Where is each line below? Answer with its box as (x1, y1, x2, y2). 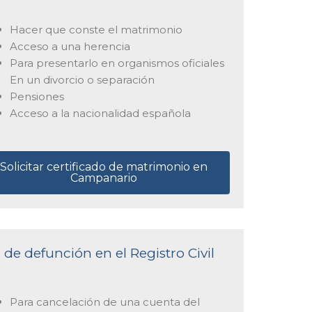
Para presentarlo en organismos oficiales (9, 56, 224, 70)
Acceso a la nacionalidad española (9, 106, 191, 120)
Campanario (70, 171, 138, 185)
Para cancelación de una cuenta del (9, 295, 200, 309)
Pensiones (9, 89, 64, 103)
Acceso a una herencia (9, 39, 130, 53)
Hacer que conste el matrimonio (9, 22, 182, 36)
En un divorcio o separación (9, 72, 155, 86)
